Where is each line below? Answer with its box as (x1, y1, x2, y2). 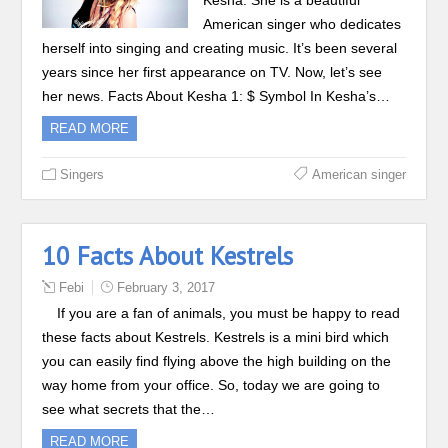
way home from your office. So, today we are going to (42, 377, 381, 393)
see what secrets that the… (42, 401, 216, 417)
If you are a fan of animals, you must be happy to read (57, 305, 401, 321)
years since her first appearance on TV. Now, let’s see (42, 64, 383, 80)
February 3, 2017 (117, 280, 216, 295)
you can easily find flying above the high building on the (42, 353, 392, 369)
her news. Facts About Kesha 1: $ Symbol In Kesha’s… (42, 88, 391, 104)
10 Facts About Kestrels (42, 240, 294, 272)
